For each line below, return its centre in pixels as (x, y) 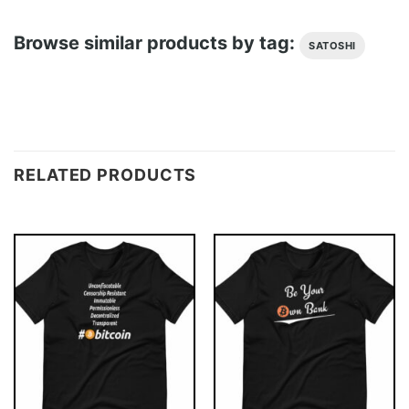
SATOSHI (332, 46)
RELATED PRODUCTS (105, 174)
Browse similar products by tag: (157, 43)
